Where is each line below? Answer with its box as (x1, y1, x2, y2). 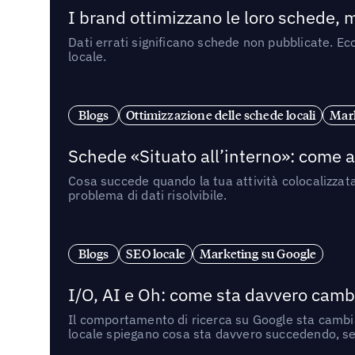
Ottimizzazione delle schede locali (126, 107, 316, 124)
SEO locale (126, 246, 185, 262)
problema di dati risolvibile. (68, 186, 227, 203)
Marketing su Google (199, 246, 317, 262)
